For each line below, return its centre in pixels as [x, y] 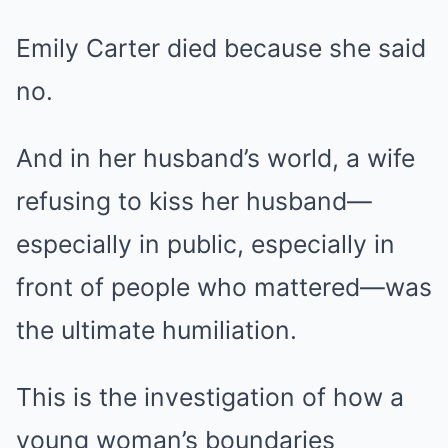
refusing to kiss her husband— [194, 201]
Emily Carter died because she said [221, 48]
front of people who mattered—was [224, 287]
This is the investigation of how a [210, 397]
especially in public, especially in [205, 244]
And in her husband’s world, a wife [215, 158]
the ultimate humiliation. [156, 330]
